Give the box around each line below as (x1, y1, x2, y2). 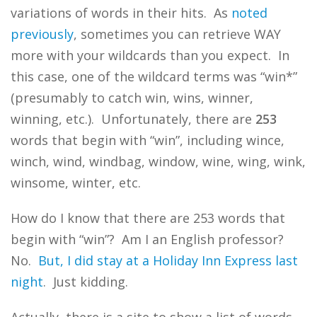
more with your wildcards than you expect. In (11, 47, 289, 64)
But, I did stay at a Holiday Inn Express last (38, 252, 298, 269)
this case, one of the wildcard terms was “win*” (11, 68, 297, 85)
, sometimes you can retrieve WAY (74, 25, 281, 42)
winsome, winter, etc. (11, 174, 141, 191)
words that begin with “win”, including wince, (11, 132, 284, 149)
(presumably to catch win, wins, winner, (11, 89, 253, 106)
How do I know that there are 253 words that (11, 209, 285, 226)
